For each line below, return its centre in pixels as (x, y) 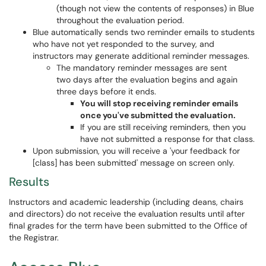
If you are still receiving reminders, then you (163, 127)
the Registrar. (35, 237)
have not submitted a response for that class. (167, 139)
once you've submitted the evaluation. (158, 115)
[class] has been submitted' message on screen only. (134, 163)
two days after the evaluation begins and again (147, 80)
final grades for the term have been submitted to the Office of (128, 226)
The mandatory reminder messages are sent (142, 68)
